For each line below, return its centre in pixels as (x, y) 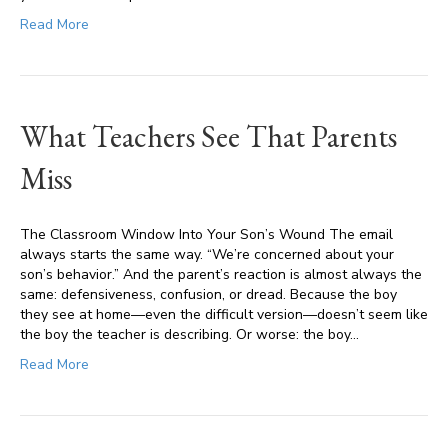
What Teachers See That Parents (208, 136)
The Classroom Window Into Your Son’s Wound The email (206, 234)
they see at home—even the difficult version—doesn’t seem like (224, 314)
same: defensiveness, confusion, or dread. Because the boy (208, 294)
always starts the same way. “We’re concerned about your (207, 254)
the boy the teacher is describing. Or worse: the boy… (189, 334)
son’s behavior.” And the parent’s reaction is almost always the (221, 274)
